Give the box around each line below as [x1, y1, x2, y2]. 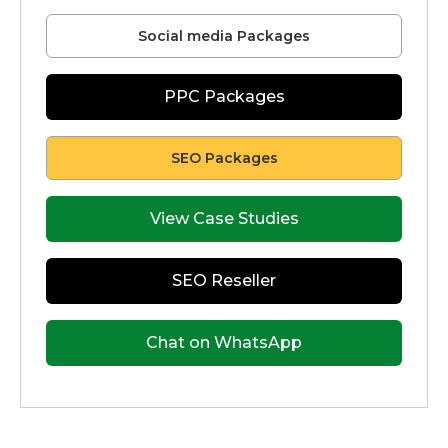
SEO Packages [170, 149, 278, 168]
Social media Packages [138, 27, 310, 46]
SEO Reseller [172, 271, 276, 291]
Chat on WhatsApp [146, 333, 302, 353]
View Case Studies [149, 209, 299, 229]
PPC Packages [163, 87, 285, 107]
